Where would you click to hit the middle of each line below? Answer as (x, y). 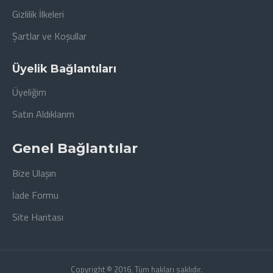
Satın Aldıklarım (43, 114)
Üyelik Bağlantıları (64, 69)
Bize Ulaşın (34, 173)
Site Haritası (38, 217)
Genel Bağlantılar (75, 148)
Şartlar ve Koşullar (49, 36)
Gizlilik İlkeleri (38, 14)
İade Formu (35, 195)
